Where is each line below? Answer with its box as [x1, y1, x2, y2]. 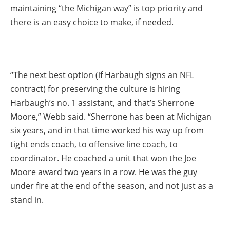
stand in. [10, 194, 44, 205]
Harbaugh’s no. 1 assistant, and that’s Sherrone [10, 97, 194, 108]
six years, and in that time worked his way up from [10, 124, 204, 136]
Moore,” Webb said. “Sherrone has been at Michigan [10, 110, 212, 122]
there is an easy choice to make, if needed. [10, 16, 174, 28]
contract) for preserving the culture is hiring [10, 83, 180, 94]
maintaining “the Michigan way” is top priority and [10, 2, 203, 14]
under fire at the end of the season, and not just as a [10, 180, 213, 191]
